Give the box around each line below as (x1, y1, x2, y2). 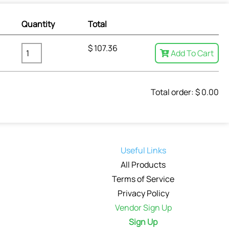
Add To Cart (170, 48, 214, 59)
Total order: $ (151, 86, 201, 98)
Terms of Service (112, 173, 174, 185)
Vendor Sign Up (114, 202, 172, 214)
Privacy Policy (117, 188, 169, 199)
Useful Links (120, 145, 166, 156)
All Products (121, 159, 166, 171)
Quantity (21, 18, 55, 30)
